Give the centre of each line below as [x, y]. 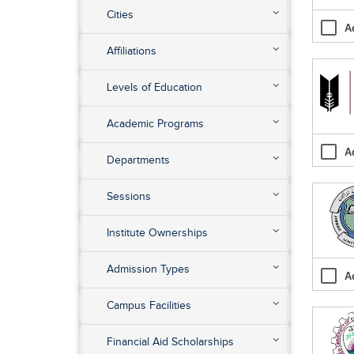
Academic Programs [155, 124]
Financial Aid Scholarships [170, 342]
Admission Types [148, 269]
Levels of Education [154, 87]
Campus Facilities [149, 305]
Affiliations [132, 51]
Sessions [129, 196]
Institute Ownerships [157, 233]
